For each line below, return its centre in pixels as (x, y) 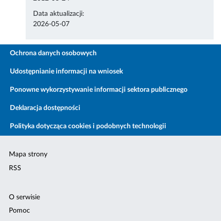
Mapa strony (28, 155)
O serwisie (25, 198)
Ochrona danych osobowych (53, 54)
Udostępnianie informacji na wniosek (66, 72)
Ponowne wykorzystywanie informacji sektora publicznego (99, 90)
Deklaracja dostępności (45, 108)
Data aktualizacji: (59, 14)
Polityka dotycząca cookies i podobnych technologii (88, 127)
